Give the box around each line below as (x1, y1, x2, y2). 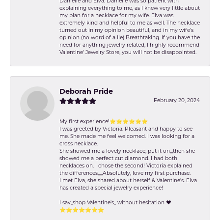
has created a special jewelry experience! (59, 185, 163, 192)
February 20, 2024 (154, 97, 200, 104)
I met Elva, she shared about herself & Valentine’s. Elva (59, 177, 197, 184)
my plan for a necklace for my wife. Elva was (59, 12, 173, 19)
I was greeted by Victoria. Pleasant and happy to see (59, 126, 192, 133)
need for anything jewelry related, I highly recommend (59, 42, 199, 49)
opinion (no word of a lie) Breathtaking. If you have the (59, 34, 200, 41)
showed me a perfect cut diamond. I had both (59, 155, 177, 162)
